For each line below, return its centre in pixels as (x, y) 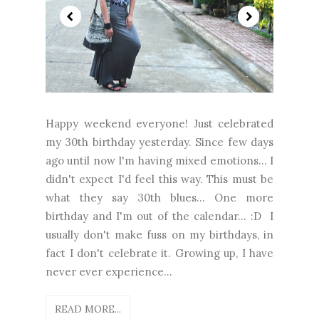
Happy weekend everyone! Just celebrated (159, 123)
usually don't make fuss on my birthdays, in (159, 234)
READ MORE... (88, 309)
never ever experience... (109, 271)
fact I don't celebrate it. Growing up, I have (159, 253)
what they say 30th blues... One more (159, 197)
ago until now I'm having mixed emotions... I (159, 160)
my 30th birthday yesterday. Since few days (159, 142)
